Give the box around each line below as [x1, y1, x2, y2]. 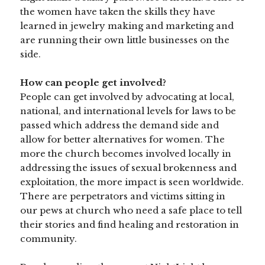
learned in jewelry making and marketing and [20, 20, 234, 32]
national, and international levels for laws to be [20, 105, 237, 117]
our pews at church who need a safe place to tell [20, 205, 243, 216]
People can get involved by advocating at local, [20, 91, 235, 103]
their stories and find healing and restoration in [20, 219, 240, 231]
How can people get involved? [20, 77, 167, 89]
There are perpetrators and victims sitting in [20, 190, 226, 202]
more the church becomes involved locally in [20, 148, 232, 160]
